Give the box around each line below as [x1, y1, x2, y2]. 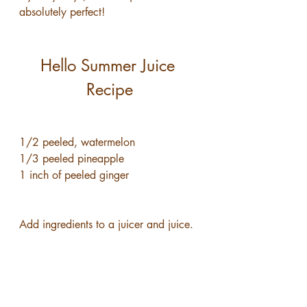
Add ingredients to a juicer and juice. [19, 217, 193, 232]
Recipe [86, 79, 133, 100]
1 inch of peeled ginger [19, 168, 129, 182]
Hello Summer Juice [40, 55, 180, 76]
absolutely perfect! [19, 5, 105, 19]
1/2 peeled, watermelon [19, 135, 135, 149]
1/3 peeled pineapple [19, 151, 124, 166]
